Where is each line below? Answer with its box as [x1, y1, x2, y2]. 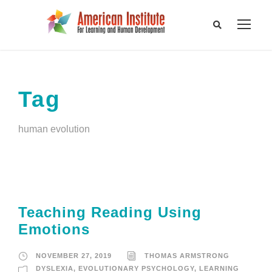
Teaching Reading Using [18, 204, 202, 221]
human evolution [18, 124, 90, 135]
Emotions [18, 221, 90, 238]
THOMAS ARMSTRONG [144, 252, 229, 260]
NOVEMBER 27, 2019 [36, 252, 112, 260]
